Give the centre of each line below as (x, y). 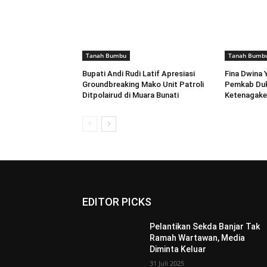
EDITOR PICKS (117, 202)
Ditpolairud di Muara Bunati (131, 95)
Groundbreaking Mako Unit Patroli (143, 85)
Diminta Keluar (178, 249)
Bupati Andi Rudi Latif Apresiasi (139, 74)
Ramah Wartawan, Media (198, 238)
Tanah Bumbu (106, 56)
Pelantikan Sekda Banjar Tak (205, 227)
